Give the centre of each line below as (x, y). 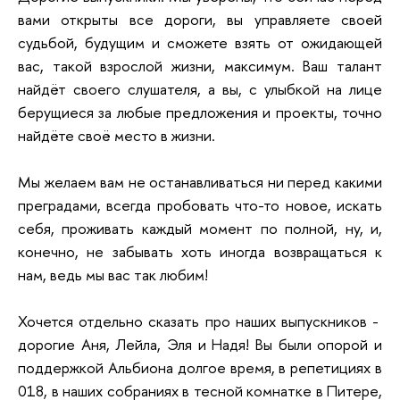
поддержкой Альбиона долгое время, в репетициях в (200, 367)
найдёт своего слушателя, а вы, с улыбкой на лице (200, 88)
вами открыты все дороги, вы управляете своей (200, 19)
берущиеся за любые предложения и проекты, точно (200, 112)
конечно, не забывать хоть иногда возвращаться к (200, 251)
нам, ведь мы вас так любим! (113, 274)
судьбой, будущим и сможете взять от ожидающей (200, 42)
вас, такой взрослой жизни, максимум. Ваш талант (200, 65)
